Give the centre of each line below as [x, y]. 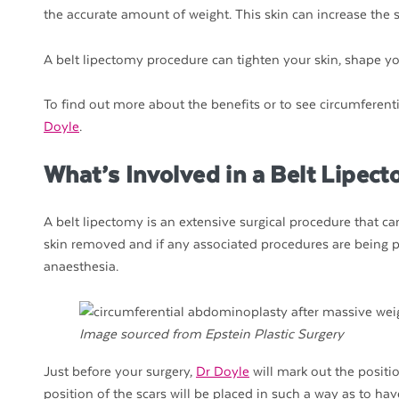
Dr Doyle [223, 371]
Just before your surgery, [120, 371]
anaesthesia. [81, 267]
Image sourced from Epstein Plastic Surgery [212, 334]
